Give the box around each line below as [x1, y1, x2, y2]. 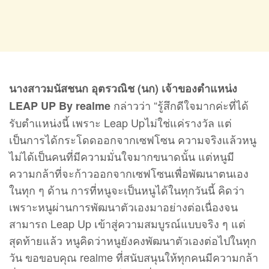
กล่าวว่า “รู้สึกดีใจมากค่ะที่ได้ [113, 97, 249, 113]
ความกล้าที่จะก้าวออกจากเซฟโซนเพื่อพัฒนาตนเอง [9, 165, 249, 181]
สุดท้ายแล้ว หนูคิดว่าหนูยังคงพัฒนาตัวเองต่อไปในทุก [9, 232, 256, 248]
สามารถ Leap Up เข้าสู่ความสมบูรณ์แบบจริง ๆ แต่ [9, 215, 246, 231]
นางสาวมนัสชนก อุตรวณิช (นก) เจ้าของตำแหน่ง [9, 80, 237, 96]
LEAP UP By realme [9, 97, 113, 113]
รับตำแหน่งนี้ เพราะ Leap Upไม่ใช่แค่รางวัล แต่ [9, 114, 232, 130]
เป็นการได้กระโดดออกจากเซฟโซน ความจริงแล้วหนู [9, 131, 256, 147]
